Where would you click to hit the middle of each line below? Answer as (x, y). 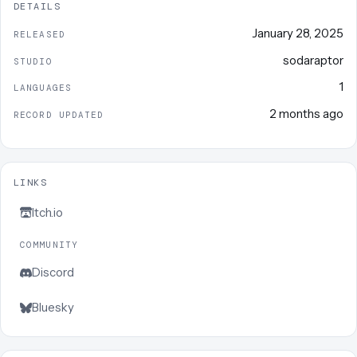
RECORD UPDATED (59, 114)
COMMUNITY (49, 244)
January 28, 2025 (298, 33)
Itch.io (47, 212)
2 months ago (306, 113)
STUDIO (33, 61)
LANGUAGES (43, 88)
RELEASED (39, 34)
